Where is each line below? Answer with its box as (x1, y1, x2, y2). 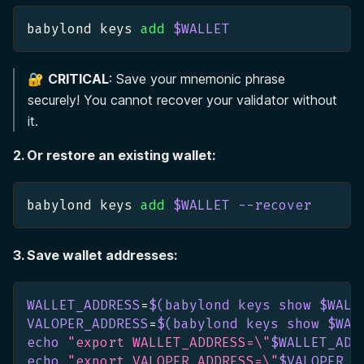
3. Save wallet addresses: (13, 246, 177, 263)
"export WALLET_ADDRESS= (67, 333, 254, 351)
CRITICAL (48, 70, 109, 87)
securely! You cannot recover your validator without (28, 91, 337, 108)
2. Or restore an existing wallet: (13, 146, 215, 163)
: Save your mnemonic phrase (109, 70, 285, 87)
